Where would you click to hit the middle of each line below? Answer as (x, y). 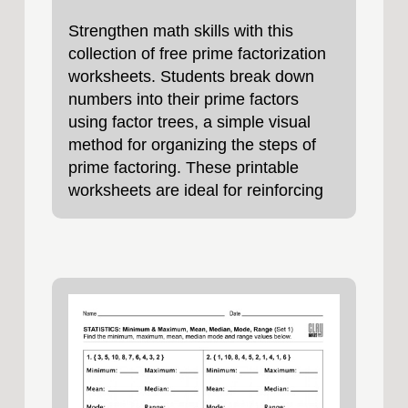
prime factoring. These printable (183, 168)
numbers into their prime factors (183, 99)
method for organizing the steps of (192, 145)
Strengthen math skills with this (180, 31)
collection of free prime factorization (197, 54)
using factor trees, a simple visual (189, 122)
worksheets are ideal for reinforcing (195, 190)
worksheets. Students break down (191, 76)
